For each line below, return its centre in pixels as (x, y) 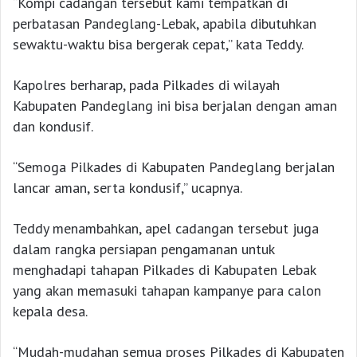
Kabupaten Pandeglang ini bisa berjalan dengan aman (175, 105)
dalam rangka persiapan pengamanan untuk (143, 249)
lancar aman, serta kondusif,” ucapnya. (127, 187)
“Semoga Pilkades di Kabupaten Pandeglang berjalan (174, 167)
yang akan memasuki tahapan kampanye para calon (167, 290)
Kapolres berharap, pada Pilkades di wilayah (146, 84)
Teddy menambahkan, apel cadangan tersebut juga (166, 228)
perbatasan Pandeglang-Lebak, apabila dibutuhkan (165, 23)
